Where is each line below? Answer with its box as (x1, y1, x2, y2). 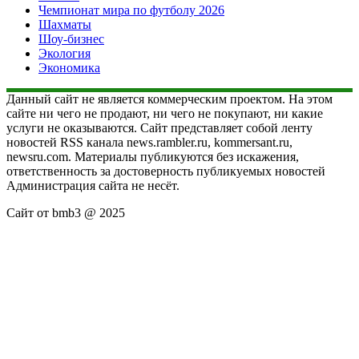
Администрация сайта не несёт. (6, 178, 179, 192)
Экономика (38, 60, 100, 75)
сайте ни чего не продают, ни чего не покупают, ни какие (6, 106, 323, 120)
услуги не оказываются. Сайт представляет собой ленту (6, 120, 313, 135)
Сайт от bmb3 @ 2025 (6, 205, 125, 220)
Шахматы (38, 17, 91, 31)
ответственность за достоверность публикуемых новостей (6, 163, 325, 178)
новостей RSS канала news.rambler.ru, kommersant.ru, (6, 135, 292, 149)
